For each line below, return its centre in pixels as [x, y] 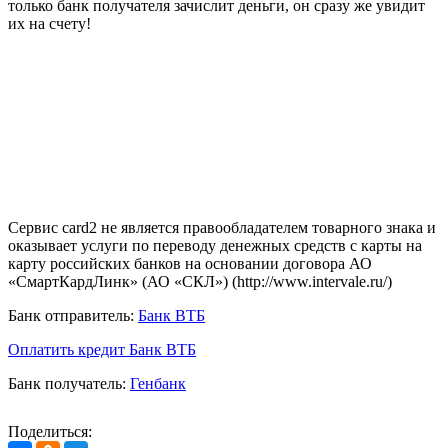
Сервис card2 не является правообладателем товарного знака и [222, 227]
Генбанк [158, 383]
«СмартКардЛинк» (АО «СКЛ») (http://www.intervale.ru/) [200, 281]
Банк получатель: [67, 383]
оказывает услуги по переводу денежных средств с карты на [215, 245]
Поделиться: [50, 431]
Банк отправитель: [71, 315]
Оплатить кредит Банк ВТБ [102, 349]
